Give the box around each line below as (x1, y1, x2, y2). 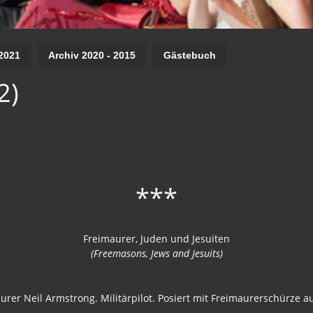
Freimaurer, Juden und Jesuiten (83, 231, 230, 245)
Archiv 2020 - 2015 (48, 49, 136, 61)
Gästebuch (163, 49, 216, 61)
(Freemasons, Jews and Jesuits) (90, 246, 223, 260)
